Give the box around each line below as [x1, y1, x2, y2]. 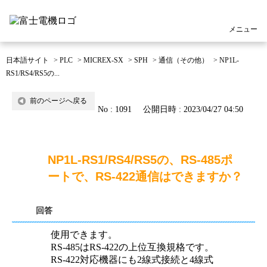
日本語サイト [6, 56, 49, 64]
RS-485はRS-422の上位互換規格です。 [51, 242, 214, 252]
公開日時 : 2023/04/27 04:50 [143, 105, 243, 114]
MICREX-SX [83, 56, 123, 64]
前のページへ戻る [30, 97, 87, 105]
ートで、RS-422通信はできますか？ [48, 170, 243, 183]
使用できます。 [51, 229, 117, 240]
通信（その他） [159, 56, 209, 64]
